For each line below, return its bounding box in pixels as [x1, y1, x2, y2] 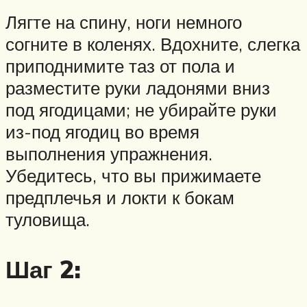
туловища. [5, 208, 90, 231]
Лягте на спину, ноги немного [5, 11, 242, 34]
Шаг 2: [5, 254, 81, 285]
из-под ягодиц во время [5, 121, 199, 143]
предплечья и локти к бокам [5, 186, 234, 209]
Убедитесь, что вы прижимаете [5, 164, 261, 187]
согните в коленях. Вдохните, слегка [5, 33, 300, 56]
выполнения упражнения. [5, 143, 212, 165]
